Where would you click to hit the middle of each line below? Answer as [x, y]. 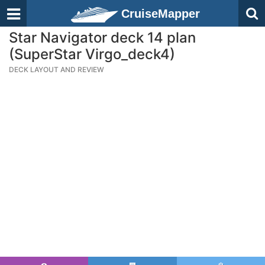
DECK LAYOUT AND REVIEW [56, 70]
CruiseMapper [161, 14]
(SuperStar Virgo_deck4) [92, 54]
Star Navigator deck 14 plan [102, 38]
